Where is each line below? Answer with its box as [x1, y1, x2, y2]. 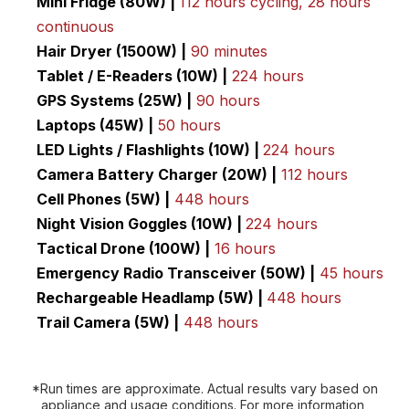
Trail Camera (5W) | [37, 313, 179, 332]
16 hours [210, 239, 276, 258]
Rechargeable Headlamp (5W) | [37, 288, 267, 308]
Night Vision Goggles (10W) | [37, 215, 242, 234]
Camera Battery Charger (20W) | [37, 165, 277, 184]
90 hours [196, 91, 260, 110]
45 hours [320, 264, 383, 283]
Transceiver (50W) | [167, 264, 315, 283]
